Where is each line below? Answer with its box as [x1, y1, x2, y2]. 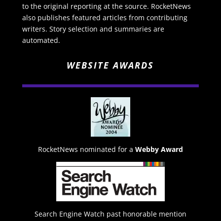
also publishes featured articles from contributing [22, 13, 187, 23]
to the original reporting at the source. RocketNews [22, 1, 191, 11]
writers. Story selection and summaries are [22, 24, 164, 34]
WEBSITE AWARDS [67, 59, 154, 72]
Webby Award [135, 145, 183, 154]
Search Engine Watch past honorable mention [34, 209, 186, 219]
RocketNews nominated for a [37, 145, 133, 154]
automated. [22, 36, 60, 45]
